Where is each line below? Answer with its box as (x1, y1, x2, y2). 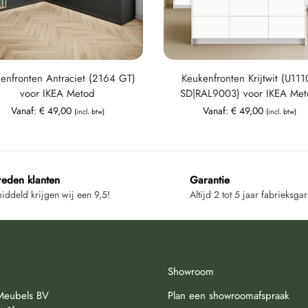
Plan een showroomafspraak (168, 287, 289, 303)
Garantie (190, 172, 230, 188)
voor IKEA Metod (20, 85, 96, 101)
